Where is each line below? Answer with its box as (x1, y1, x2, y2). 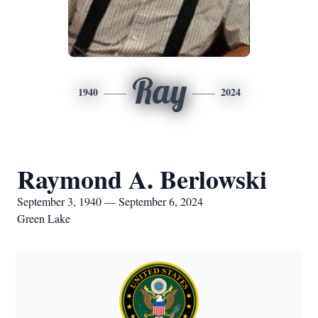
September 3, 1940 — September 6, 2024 (17, 194, 203, 209)
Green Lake (17, 211, 70, 226)
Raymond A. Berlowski (17, 160, 267, 197)
